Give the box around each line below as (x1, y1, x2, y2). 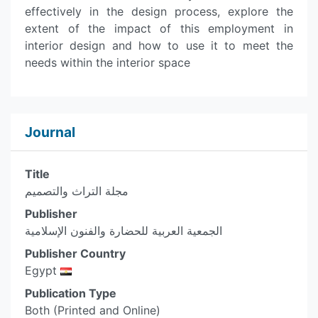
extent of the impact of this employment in (25, 21, 293, 35)
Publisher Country (25, 246, 126, 261)
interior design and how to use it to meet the (25, 38, 293, 53)
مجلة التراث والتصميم (25, 184, 128, 198)
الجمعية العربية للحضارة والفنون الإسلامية (25, 224, 222, 238)
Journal (25, 124, 75, 141)
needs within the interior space (25, 55, 190, 70)
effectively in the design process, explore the (25, 4, 293, 18)
